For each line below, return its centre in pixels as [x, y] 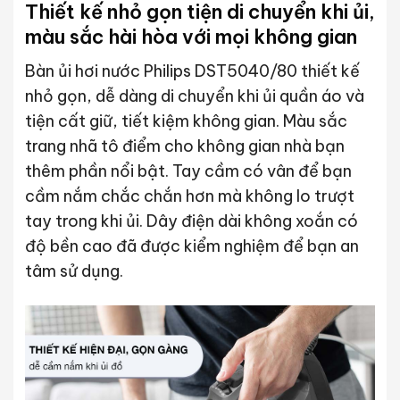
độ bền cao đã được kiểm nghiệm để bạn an [192, 246]
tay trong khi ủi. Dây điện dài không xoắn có [191, 221]
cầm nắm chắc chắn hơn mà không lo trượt [189, 196]
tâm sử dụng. [74, 271]
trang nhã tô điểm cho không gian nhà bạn [184, 146]
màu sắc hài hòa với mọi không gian [191, 37]
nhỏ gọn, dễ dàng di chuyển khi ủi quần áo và [194, 96]
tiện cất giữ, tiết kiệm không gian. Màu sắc [186, 121]
